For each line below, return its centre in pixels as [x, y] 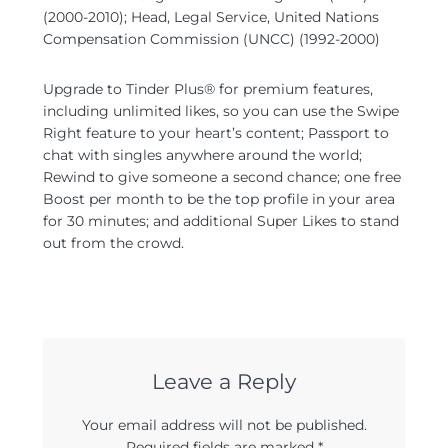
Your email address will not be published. [224, 425]
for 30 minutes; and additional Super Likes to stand [221, 221]
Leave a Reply [224, 381]
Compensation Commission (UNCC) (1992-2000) [211, 39]
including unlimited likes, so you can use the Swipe [221, 111]
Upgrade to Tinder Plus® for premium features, [208, 89]
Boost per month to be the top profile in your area [219, 199]
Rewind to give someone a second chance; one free [222, 177]
